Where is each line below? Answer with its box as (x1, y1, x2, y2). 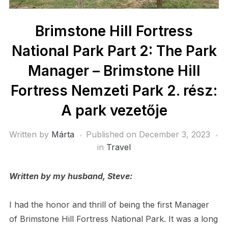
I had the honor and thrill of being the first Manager (9, 199, 209, 210)
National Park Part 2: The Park (11, 42, 217, 60)
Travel (106, 142, 131, 153)
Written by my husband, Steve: (9, 171, 132, 182)
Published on (85, 129, 139, 140)
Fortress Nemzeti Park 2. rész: (11, 82, 217, 100)
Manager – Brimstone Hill (27, 62, 201, 80)
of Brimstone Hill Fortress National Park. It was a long (9, 214, 218, 224)
